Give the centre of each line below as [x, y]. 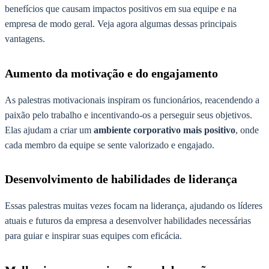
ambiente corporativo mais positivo [165, 130]
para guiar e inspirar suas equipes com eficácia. [93, 236]
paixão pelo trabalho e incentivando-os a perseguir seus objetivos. [128, 115]
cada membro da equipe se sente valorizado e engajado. [110, 145]
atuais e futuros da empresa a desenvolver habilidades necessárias [128, 221]
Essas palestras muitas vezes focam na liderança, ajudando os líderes [134, 206]
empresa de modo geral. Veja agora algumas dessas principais [121, 23]
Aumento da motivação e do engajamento [111, 73]
